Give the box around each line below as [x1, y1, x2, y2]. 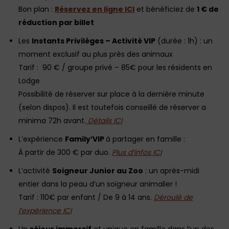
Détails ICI [86, 116, 122, 126]
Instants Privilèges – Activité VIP [32, 36, 155, 47]
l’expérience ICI [18, 205, 72, 216]
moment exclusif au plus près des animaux [18, 49, 173, 60]
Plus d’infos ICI [112, 147, 162, 158]
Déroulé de [154, 192, 193, 203]
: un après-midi [143, 166, 199, 176]
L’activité [18, 166, 52, 176]
